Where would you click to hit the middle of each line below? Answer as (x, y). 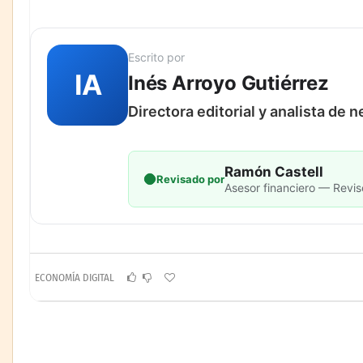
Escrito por (156, 58)
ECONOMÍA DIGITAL (75, 278)
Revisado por (190, 179)
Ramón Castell (274, 172)
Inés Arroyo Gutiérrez (228, 83)
